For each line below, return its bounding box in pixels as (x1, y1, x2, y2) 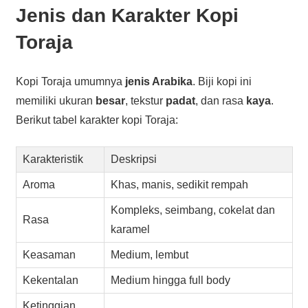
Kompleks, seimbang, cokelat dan (111, 203, 276, 216)
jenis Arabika (124, 75, 192, 87)
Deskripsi (111, 153, 157, 165)
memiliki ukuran (15, 94, 96, 107)
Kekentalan (23, 274, 79, 286)
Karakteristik (23, 153, 84, 165)
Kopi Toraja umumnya (15, 75, 125, 87)
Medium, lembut (111, 248, 189, 261)
